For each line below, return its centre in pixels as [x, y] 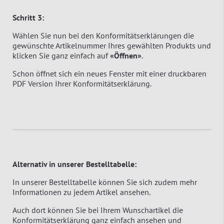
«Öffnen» [126, 56]
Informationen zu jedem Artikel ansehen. [81, 192]
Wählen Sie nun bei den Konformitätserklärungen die [103, 36]
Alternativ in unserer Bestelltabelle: [74, 164]
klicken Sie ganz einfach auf [61, 56]
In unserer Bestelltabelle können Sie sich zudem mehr [105, 182]
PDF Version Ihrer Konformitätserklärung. [82, 84]
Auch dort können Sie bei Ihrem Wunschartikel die [98, 210]
